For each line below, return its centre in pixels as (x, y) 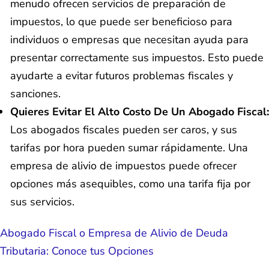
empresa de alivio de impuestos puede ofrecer (123, 165)
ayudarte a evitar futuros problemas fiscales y (122, 75)
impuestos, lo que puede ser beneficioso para (121, 21)
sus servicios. (42, 201)
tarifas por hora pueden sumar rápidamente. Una (129, 147)
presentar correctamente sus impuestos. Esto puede (137, 57)
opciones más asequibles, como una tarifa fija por (130, 183)
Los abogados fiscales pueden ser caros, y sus (124, 129)
